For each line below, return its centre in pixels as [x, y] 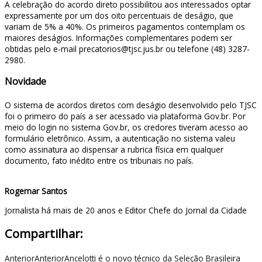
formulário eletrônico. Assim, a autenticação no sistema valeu [120, 139]
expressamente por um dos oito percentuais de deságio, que [119, 16]
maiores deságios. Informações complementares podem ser [118, 38]
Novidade [25, 82]
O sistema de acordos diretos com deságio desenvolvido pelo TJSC [131, 105]
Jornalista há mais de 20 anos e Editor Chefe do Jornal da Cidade [126, 210]
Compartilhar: [44, 233]
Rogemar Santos [36, 191]
